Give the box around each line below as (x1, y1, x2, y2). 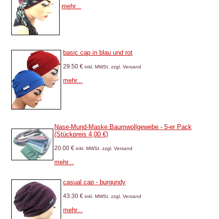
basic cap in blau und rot (63, 49, 132, 56)
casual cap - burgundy (63, 178, 126, 186)
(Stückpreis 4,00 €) (54, 131, 108, 138)
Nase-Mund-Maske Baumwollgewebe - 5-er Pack (54, 123, 192, 131)
